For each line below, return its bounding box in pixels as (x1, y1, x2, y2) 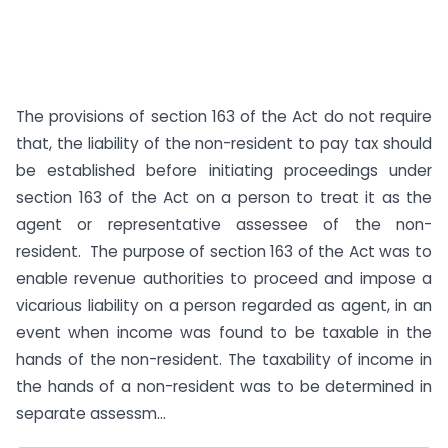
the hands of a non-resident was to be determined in (16, 376, 432, 397)
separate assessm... (16, 403, 166, 424)
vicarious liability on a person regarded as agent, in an (16, 295, 432, 316)
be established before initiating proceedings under (16, 160, 432, 181)
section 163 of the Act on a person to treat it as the (16, 187, 432, 208)
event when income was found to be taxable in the (16, 322, 432, 343)
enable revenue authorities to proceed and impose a (16, 268, 432, 289)
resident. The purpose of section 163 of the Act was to (16, 241, 432, 262)
